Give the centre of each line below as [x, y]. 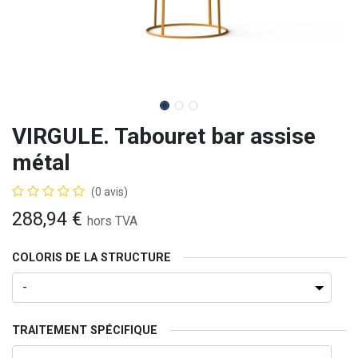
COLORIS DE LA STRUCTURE [91, 258]
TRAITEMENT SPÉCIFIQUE [85, 330]
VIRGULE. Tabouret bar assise [164, 136]
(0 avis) [109, 192]
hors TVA [112, 221]
